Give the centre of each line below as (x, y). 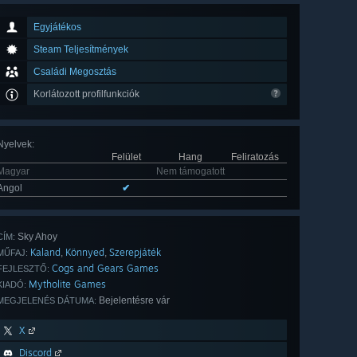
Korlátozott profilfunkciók (88, 94)
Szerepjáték (135, 253)
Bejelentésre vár (133, 301)
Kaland (45, 253)
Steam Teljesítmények (81, 50)
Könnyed (85, 253)
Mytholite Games (67, 284)
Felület (126, 157)
